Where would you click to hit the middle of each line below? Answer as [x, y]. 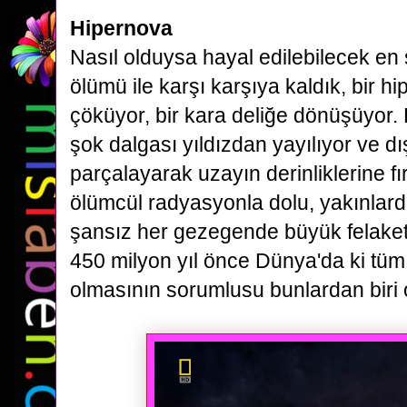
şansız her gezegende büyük [208, 232]
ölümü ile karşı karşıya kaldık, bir [225, 86]
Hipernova [121, 28]
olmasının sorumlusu [170, 290]
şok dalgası [126, 144]
